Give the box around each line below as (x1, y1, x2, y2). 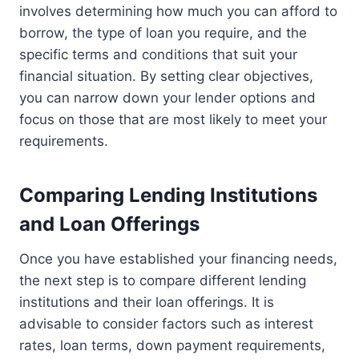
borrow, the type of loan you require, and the (19, 25, 307, 42)
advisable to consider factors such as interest (19, 316, 313, 333)
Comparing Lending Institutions (19, 184, 317, 208)
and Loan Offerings (19, 212, 200, 236)
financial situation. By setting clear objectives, (19, 68, 313, 85)
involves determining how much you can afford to (19, 3, 337, 20)
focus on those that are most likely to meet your (19, 111, 327, 128)
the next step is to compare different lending (19, 272, 306, 289)
